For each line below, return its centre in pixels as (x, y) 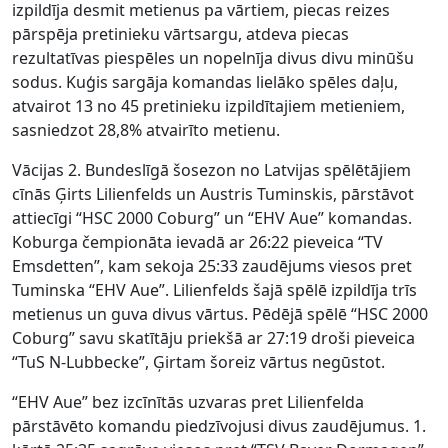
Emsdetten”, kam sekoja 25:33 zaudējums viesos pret (212, 266)
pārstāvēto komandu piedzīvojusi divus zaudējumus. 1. (219, 426)
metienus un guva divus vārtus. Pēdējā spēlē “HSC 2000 (220, 314)
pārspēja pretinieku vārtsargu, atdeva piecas (180, 34)
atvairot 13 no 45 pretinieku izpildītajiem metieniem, (208, 106)
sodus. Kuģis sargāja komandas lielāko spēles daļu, (205, 82)
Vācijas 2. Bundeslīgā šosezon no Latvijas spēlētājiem (211, 170)
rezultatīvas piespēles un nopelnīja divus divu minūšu (213, 58)
